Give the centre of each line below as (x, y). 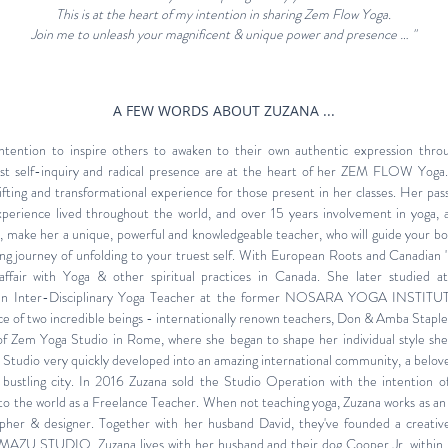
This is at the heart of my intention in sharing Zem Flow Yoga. (223, 14)
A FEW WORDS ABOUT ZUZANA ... (223, 110)
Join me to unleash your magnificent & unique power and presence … (220, 34)
